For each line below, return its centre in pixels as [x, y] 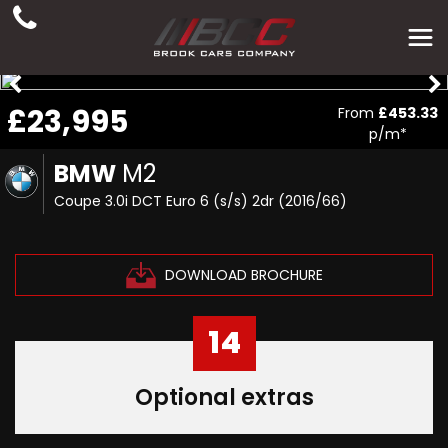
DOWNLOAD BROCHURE [243, 274]
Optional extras [224, 397]
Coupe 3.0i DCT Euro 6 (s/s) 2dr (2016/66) [201, 201]
